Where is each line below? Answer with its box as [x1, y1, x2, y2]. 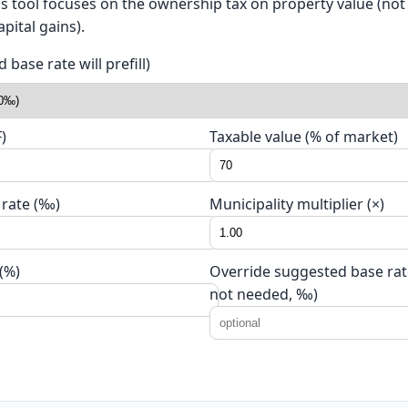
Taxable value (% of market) [209, 126, 398, 147]
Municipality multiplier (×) [209, 193, 384, 214]
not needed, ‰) [209, 283, 318, 304]
